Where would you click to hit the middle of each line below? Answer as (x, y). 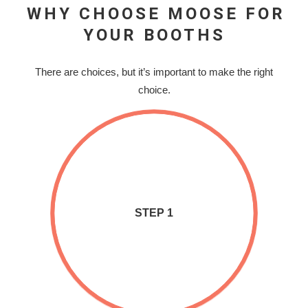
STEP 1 (154, 213)
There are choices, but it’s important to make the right (154, 72)
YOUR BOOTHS (154, 35)
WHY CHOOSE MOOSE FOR (156, 14)
